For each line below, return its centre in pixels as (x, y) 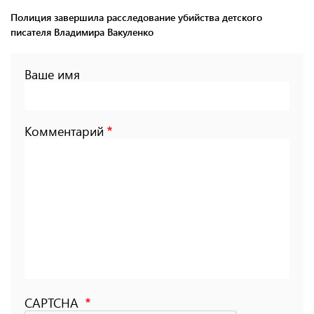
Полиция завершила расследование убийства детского (136, 17)
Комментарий (64, 131)
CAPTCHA (53, 302)
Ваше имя (52, 74)
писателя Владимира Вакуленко (82, 32)
